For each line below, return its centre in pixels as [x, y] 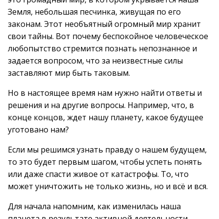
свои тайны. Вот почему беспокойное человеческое [108, 36]
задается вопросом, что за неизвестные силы [95, 61]
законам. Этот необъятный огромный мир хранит [104, 24]
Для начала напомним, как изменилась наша [94, 206]
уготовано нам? [38, 130]
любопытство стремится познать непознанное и [102, 48]
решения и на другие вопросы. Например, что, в [101, 105]
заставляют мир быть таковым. [69, 73]
